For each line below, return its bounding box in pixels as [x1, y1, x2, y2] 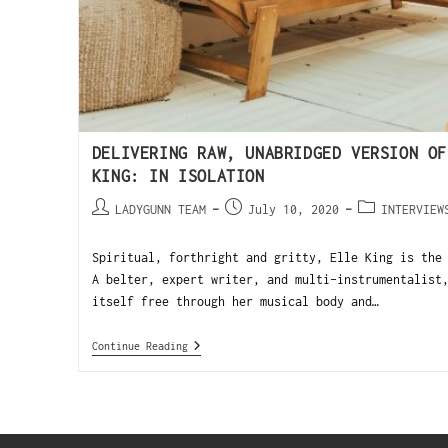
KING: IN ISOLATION [91, 167, 265, 186]
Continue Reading [91, 340, 188, 353]
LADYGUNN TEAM [114, 202, 206, 218]
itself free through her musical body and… [91, 294, 379, 310]
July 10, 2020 [247, 202, 339, 218]
